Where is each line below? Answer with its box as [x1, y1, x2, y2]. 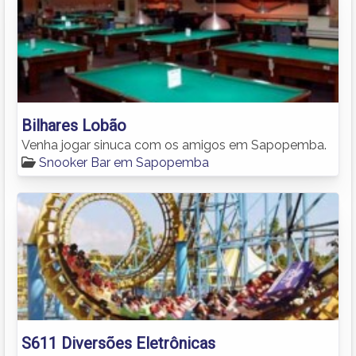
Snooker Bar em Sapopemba [39, 154, 209, 170]
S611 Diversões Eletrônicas [21, 333, 215, 353]
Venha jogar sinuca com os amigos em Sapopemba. [21, 137, 327, 153]
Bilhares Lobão [21, 115, 126, 135]
